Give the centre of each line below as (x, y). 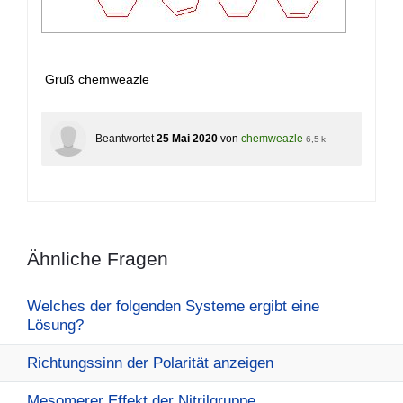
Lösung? (55, 326)
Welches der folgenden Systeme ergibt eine (173, 307)
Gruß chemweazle (95, 80)
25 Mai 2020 (187, 139)
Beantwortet (125, 139)
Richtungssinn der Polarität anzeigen (150, 363)
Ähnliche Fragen (98, 259)
